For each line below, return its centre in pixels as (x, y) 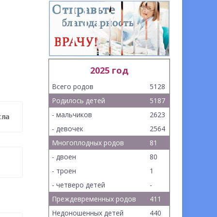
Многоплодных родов (88, 143)
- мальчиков (72, 115)
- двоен (64, 157)
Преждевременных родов (94, 199)
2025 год (109, 70)
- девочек (68, 129)
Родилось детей (79, 101)
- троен (64, 171)
